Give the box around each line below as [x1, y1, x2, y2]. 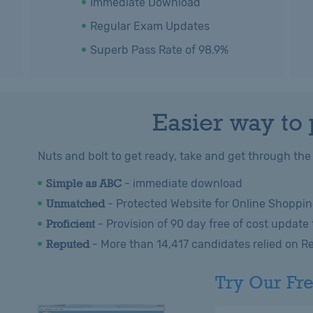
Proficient [46, 217, 95, 231]
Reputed [46, 238, 89, 251]
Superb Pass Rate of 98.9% [89, 43, 228, 57]
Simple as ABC [46, 177, 122, 190]
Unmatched [46, 197, 105, 210]
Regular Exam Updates [89, 20, 210, 33]
